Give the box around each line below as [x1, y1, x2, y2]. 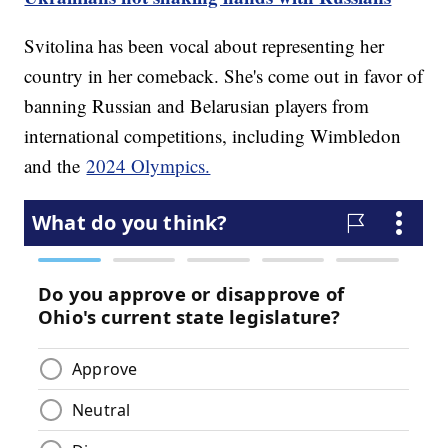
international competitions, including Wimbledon [24, 123, 402, 149]
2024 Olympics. [86, 153, 211, 179]
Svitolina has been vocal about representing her [24, 33, 385, 59]
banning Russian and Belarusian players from [24, 93, 370, 119]
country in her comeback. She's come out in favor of [24, 63, 424, 89]
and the [24, 153, 87, 179]
